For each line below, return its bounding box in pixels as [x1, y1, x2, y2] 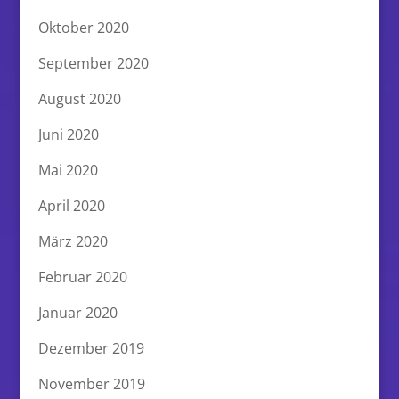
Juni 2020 [37, 124, 99, 144]
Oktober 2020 [37, 17, 129, 37]
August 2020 [37, 88, 121, 109]
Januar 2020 [37, 302, 118, 322]
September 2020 [37, 53, 149, 73]
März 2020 [37, 231, 108, 251]
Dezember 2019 [37, 338, 144, 358]
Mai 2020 [37, 159, 98, 180]
